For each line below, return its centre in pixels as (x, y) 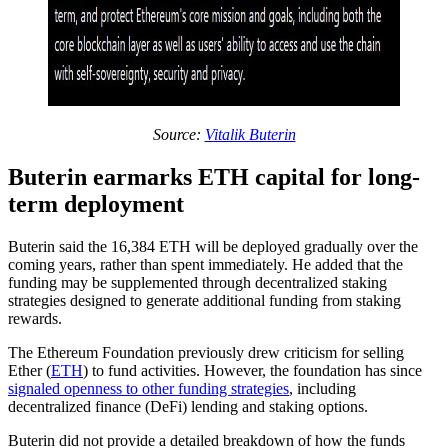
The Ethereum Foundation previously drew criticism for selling (206, 352)
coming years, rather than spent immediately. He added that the (205, 264)
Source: (178, 134)
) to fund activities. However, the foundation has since (252, 370)
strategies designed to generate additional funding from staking (204, 300)
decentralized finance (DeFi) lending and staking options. (188, 406)
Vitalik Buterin (250, 134)
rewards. (35, 318)
